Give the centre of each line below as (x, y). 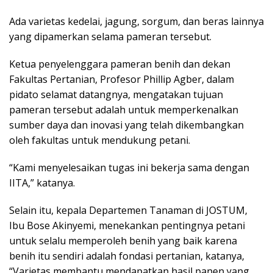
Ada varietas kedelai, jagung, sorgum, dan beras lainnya (136, 22)
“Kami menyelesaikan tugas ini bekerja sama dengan (129, 168)
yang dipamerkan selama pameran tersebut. (110, 37)
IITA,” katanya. (42, 183)
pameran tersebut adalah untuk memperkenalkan (124, 110)
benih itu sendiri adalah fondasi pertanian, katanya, (127, 256)
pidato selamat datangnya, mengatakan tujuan (116, 95)
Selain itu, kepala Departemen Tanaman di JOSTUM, (128, 211)
